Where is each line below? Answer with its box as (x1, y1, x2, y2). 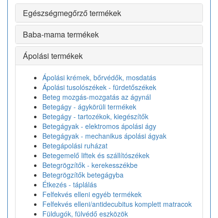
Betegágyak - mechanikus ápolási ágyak (42, 131, 166, 141)
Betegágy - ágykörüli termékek (42, 102, 136, 111)
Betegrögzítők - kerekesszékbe (42, 160, 138, 170)
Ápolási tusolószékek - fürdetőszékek (42, 82, 156, 92)
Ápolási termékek (23, 50, 83, 61)
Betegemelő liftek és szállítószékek (42, 150, 149, 160)
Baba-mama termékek (23, 29, 99, 40)
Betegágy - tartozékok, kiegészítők (42, 111, 148, 121)
